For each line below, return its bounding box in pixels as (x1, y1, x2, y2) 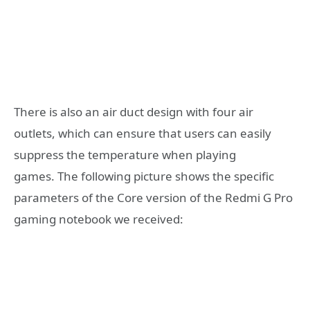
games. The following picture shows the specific (14, 167, 274, 184)
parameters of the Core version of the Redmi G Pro (14, 189, 293, 206)
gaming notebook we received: (14, 210, 183, 227)
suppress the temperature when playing (14, 146, 236, 163)
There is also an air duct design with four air (14, 103, 253, 120)
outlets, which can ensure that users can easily (14, 125, 271, 141)
